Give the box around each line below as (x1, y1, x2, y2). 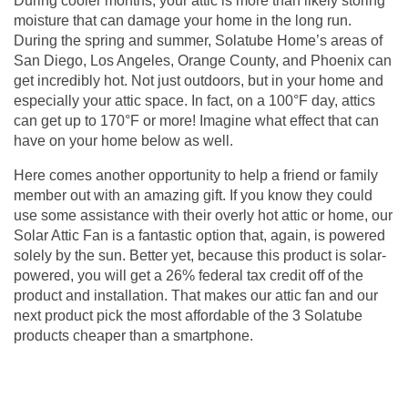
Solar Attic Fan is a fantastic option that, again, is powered (14, 228, 385, 244)
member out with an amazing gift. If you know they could (14, 188, 372, 204)
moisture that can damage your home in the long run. (14, 13, 352, 29)
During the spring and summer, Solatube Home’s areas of (14, 33, 382, 49)
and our (325, 288, 378, 304)
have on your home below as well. (14, 133, 233, 149)
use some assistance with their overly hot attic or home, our (14, 208, 393, 224)
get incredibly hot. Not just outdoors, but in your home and (14, 73, 383, 89)
